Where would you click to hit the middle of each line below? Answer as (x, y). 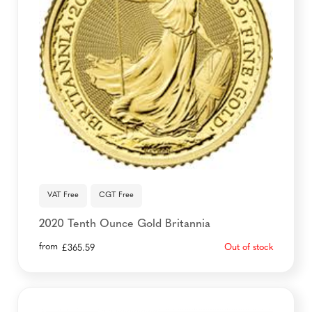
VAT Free (63, 195)
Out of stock (249, 247)
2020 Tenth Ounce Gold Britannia (125, 224)
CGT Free (116, 195)
